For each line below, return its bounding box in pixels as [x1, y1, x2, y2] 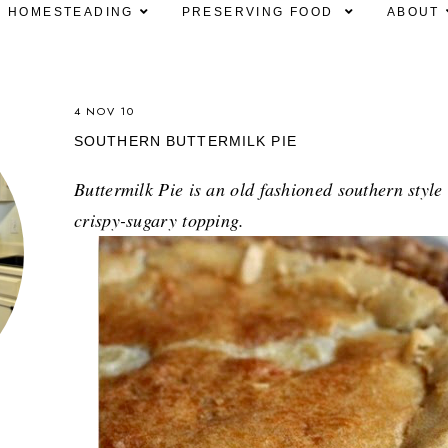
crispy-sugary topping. [74, 208, 280, 233]
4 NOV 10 [74, 103, 135, 120]
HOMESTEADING [7, 5, 134, 20]
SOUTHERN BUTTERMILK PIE [74, 133, 297, 150]
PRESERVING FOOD [181, 5, 339, 20]
